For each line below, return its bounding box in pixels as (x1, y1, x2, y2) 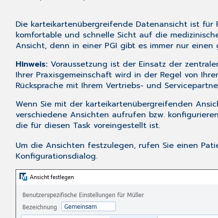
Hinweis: (16, 58, 51, 71)
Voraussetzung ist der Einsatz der (51, 58, 185, 71)
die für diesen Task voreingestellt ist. (16, 120, 160, 132)
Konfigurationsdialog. (16, 150, 97, 163)
